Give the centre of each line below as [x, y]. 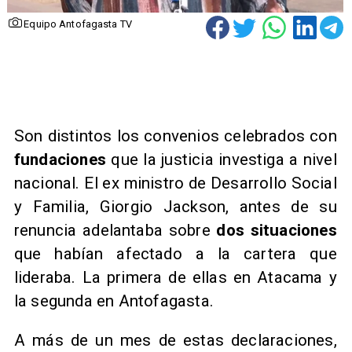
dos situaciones [277, 230]
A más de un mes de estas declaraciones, [175, 341]
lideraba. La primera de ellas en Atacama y [175, 277]
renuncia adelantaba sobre [115, 230]
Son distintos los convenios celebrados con [175, 136]
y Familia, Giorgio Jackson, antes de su [175, 206]
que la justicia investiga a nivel [222, 159]
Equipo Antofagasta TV [78, 24]
